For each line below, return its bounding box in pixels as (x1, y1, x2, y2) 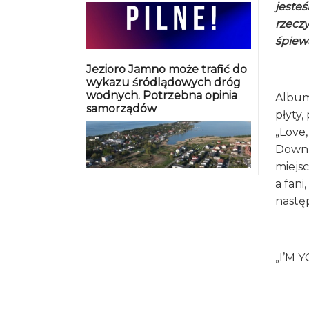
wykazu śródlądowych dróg (86, 75, 241, 89)
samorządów (86, 101, 157, 115)
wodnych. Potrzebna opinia (86, 88, 237, 102)
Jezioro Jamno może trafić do (86, 62, 247, 76)
